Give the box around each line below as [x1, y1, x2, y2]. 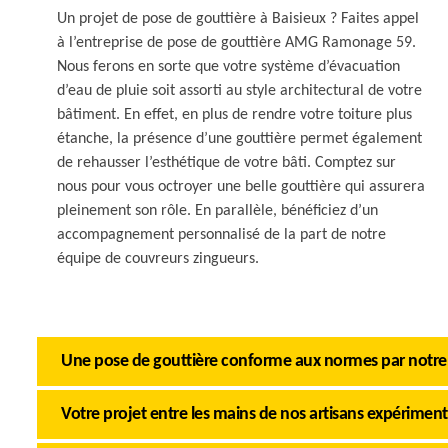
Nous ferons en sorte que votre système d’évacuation [57, 59, 400, 75]
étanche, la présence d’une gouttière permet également [57, 131, 422, 147]
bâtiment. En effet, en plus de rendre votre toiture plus [57, 107, 412, 123]
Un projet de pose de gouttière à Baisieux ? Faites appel [57, 11, 419, 27]
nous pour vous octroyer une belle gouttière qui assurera [57, 179, 425, 195]
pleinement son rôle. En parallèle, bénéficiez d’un [57, 203, 378, 219]
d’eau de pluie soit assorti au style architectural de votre [57, 83, 422, 99]
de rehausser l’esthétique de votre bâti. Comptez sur [57, 155, 396, 171]
